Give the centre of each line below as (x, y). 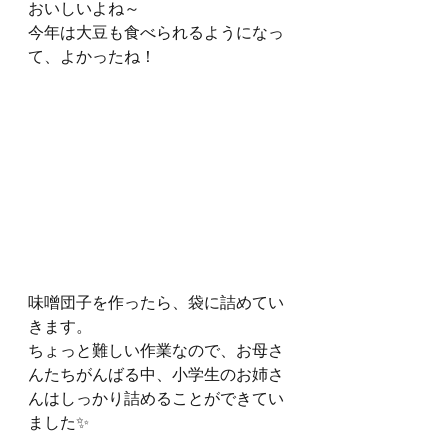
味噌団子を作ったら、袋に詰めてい (156, 302)
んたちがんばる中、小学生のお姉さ (156, 374)
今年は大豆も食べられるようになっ (156, 32)
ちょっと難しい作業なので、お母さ (156, 350)
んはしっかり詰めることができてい (156, 398)
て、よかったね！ (92, 56)
